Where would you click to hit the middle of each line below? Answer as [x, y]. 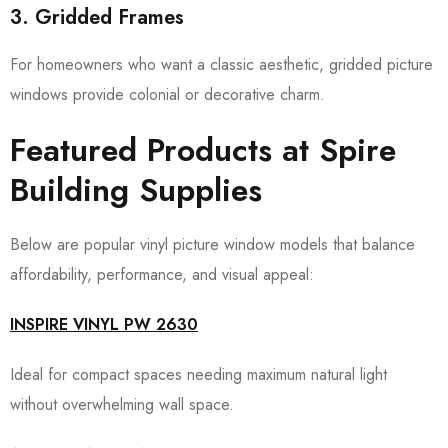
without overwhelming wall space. [122, 404]
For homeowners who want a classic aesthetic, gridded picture [221, 64]
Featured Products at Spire [203, 150]
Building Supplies [136, 190]
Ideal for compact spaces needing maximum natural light [198, 374]
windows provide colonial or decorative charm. [167, 94]
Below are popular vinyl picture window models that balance [212, 244]
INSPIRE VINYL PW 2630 [104, 324]
